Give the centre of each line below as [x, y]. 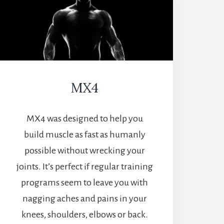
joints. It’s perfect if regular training [84, 167]
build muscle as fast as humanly [84, 135]
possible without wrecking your [84, 151]
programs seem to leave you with [85, 183]
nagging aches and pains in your [84, 199]
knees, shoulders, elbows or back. [84, 215]
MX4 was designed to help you [84, 119]
